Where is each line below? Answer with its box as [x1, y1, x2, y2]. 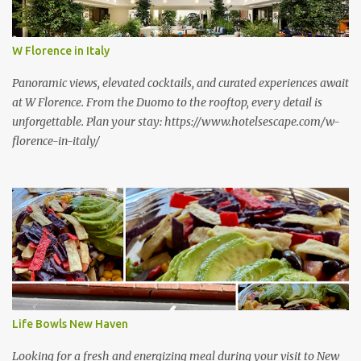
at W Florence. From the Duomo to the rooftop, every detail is [12, 95, 322, 110]
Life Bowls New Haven [12, 317, 128, 330]
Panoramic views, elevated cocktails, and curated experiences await [12, 76, 349, 90]
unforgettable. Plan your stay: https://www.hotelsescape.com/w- [12, 114, 340, 129]
